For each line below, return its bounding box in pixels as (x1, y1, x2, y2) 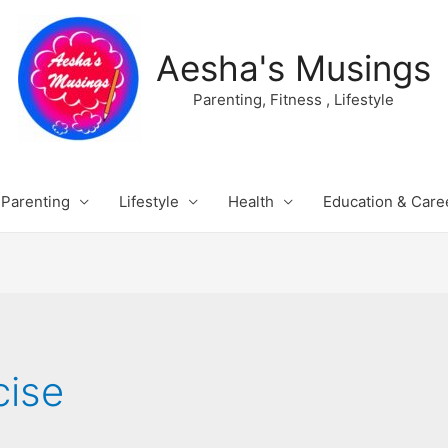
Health (228, 192, 274, 211)
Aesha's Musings (155, 46, 431, 89)
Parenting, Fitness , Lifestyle (192, 89, 394, 109)
